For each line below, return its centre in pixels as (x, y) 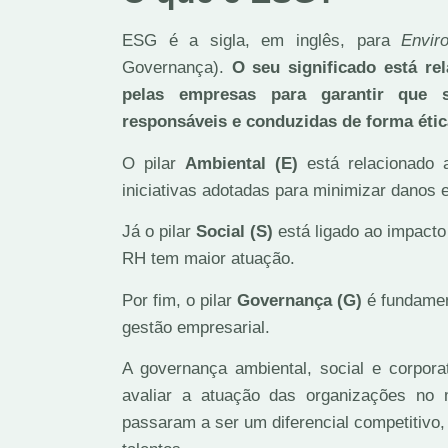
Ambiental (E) (241, 163)
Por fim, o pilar (180, 300)
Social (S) (235, 232)
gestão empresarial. (196, 327)
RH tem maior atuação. (208, 259)
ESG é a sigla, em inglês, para (262, 41)
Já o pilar (159, 232)
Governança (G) (300, 300)
